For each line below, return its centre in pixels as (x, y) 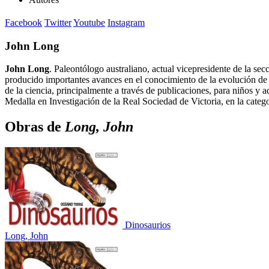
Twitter (58, 22)
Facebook (23, 22)
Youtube (89, 22)
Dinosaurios (148, 225)
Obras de (35, 127)
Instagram (126, 22)
